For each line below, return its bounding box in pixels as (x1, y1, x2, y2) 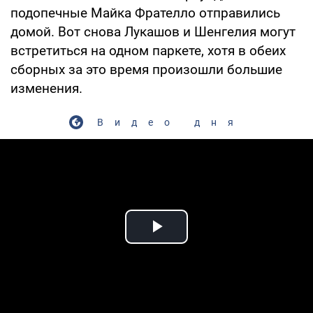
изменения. (10, 80, 82, 96)
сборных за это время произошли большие (10, 61, 282, 78)
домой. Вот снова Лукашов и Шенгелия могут (10, 23, 296, 40)
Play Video (156, 231, 257, 254)
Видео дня (96, 116, 245, 128)
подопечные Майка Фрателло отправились (10, 4, 280, 21)
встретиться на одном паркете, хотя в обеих (10, 42, 286, 59)
